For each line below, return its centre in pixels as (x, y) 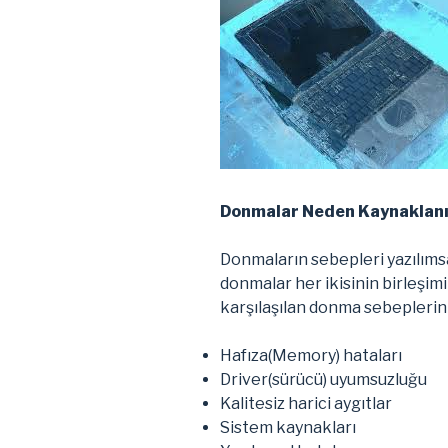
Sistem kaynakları (288, 427)
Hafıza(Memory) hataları (311, 355)
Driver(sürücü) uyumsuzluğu (323, 379)
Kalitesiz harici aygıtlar (306, 403)
